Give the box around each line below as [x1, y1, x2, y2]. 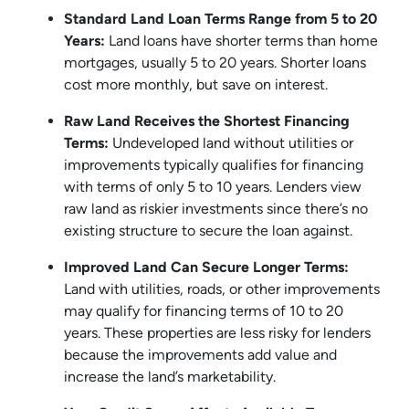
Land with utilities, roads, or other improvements [64, 279, 380, 298]
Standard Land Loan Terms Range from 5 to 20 [64, 9, 377, 27]
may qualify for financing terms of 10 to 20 [64, 301, 343, 320]
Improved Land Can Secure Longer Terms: [64, 257, 349, 276]
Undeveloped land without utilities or [112, 133, 353, 152]
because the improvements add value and [64, 345, 337, 363]
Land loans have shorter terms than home [109, 31, 378, 49]
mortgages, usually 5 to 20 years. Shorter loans [64, 53, 366, 71]
